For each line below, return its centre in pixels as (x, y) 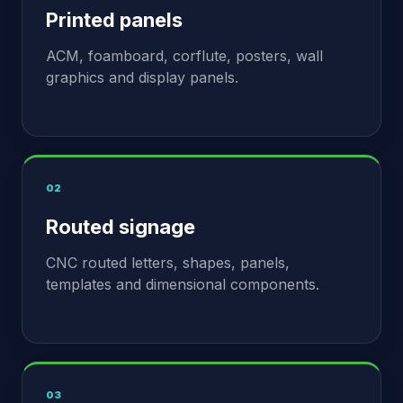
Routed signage (121, 227)
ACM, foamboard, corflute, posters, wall (184, 56)
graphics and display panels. (142, 77)
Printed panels (114, 20)
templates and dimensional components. (183, 284)
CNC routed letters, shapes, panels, (168, 263)
